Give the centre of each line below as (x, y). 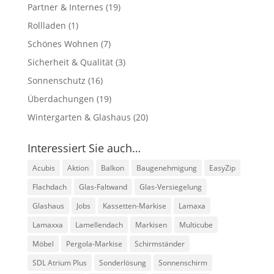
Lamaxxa (47, 224)
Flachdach (49, 187)
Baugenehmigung (166, 168)
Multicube (196, 224)
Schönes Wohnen (63, 43)
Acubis (43, 168)
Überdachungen (61, 98)
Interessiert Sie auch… (84, 148)
